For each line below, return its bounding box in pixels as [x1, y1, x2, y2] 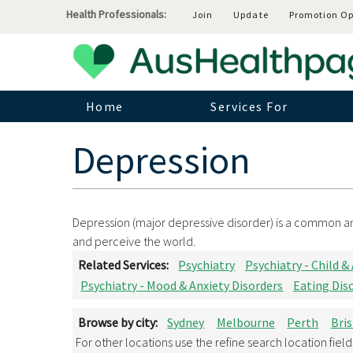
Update [233, 8, 269, 20]
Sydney [167, 314, 205, 330]
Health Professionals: [65, 7, 166, 21]
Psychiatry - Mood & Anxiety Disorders [80, 277, 284, 293]
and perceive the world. [72, 233, 195, 250]
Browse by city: [78, 314, 158, 330]
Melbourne [216, 314, 275, 330]
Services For [210, 98, 288, 115]
